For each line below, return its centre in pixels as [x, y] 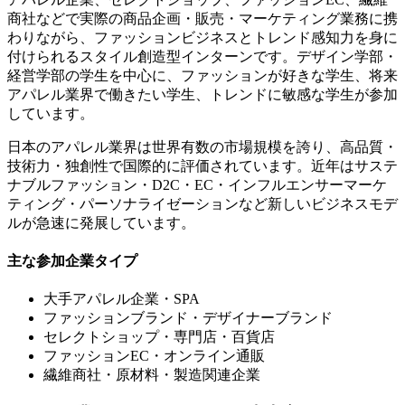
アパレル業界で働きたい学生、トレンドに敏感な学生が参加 [202, 94]
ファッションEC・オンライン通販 [154, 356]
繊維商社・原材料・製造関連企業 [152, 375]
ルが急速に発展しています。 [101, 222]
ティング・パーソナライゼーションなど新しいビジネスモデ [202, 203]
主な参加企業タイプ [72, 260]
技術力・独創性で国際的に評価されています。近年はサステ [202, 165]
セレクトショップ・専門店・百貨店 [159, 337]
